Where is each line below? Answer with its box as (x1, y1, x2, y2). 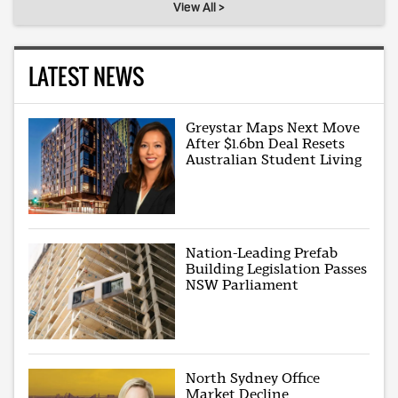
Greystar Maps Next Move (186, 118, 361, 136)
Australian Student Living (186, 150, 362, 168)
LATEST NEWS (28, 59, 144, 92)
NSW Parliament (186, 275, 299, 293)
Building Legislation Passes (186, 259, 368, 277)
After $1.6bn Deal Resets (186, 134, 346, 152)
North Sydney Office (186, 369, 321, 386)
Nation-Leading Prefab (186, 243, 338, 261)
